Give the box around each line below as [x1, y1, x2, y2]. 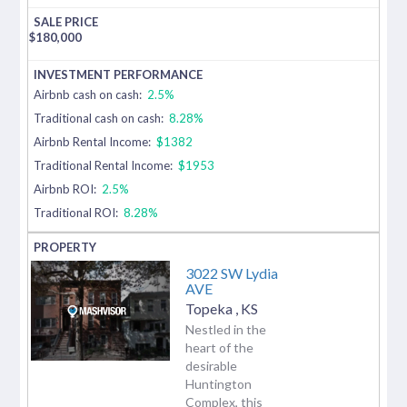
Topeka [185, 299, 235, 317]
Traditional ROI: [34, 204, 119, 220]
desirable [185, 357, 237, 373]
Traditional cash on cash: [34, 110, 164, 125]
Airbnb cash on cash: [34, 86, 145, 102]
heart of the [185, 339, 253, 355]
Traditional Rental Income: [34, 157, 174, 173]
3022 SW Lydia [185, 263, 278, 282]
